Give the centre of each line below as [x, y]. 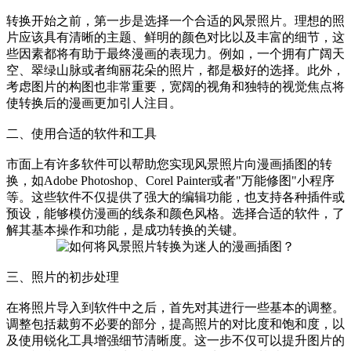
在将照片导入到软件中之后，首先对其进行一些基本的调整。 [175, 307]
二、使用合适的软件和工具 [81, 133]
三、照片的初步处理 [63, 277]
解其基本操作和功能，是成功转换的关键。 [125, 230]
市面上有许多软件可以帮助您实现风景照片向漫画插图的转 [169, 164]
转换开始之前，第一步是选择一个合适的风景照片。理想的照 [175, 20]
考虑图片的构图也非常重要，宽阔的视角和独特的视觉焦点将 [175, 86]
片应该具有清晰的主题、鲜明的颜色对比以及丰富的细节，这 [175, 37]
